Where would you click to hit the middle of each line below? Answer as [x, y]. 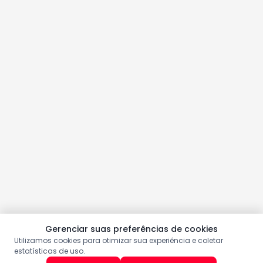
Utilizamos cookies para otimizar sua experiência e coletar [119, 240]
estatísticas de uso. [50, 251]
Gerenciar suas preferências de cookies [131, 229]
